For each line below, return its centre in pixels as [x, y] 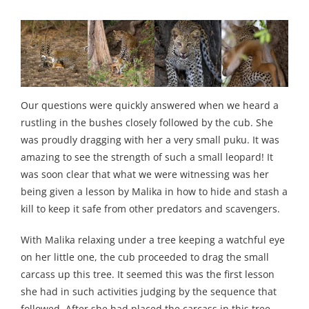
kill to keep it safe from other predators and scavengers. [150, 209]
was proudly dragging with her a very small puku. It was [150, 140]
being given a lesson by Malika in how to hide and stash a [154, 192]
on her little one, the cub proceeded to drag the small [145, 257]
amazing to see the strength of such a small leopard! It [147, 157]
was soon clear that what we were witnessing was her [145, 175]
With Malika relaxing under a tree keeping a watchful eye [153, 240]
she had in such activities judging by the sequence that [149, 292]
